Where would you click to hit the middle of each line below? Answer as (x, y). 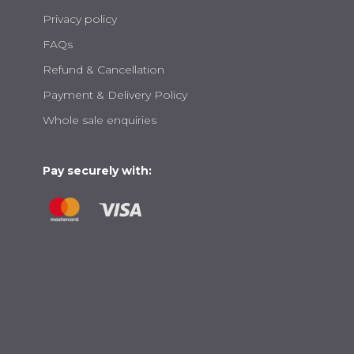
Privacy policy (80, 19)
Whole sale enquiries (100, 120)
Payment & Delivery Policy (117, 95)
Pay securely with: (97, 171)
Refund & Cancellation (104, 70)
